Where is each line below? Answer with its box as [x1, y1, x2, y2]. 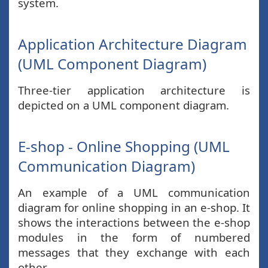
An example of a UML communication [18, 185, 250, 200]
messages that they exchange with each [18, 245, 250, 260]
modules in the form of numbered [18, 230, 250, 245]
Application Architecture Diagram [18, 34, 247, 54]
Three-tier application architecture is [18, 83, 250, 98]
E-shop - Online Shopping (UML [18, 136, 230, 156]
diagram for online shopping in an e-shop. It [18, 200, 250, 215]
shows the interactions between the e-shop [18, 215, 250, 230]
